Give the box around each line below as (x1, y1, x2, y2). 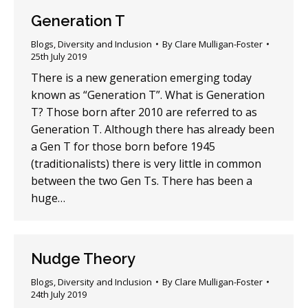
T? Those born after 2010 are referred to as (31, 104, 257, 120)
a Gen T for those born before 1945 (31, 139, 215, 155)
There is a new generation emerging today (31, 70, 252, 86)
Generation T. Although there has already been (31, 122, 274, 137)
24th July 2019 (31, 288, 87, 300)
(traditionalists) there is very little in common (31, 156, 261, 172)
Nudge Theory (31, 250, 135, 267)
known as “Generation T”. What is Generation (31, 87, 265, 103)
